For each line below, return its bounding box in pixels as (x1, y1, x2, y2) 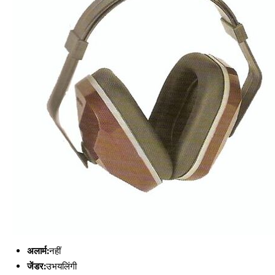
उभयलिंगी (46, 260, 77, 272)
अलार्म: (27, 245, 49, 257)
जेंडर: (27, 260, 46, 272)
